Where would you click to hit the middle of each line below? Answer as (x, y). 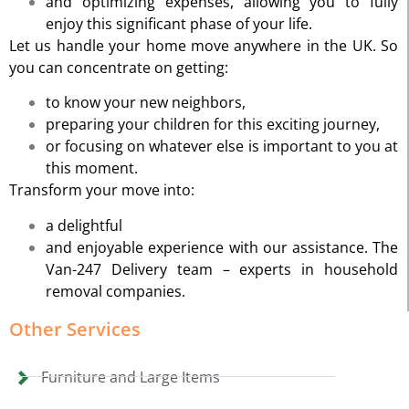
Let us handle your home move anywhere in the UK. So (204, 45)
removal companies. (115, 291)
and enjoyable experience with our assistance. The (222, 247)
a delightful (84, 225)
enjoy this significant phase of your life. (179, 23)
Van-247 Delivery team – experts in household (222, 269)
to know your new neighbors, (146, 103)
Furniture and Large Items (131, 377)
